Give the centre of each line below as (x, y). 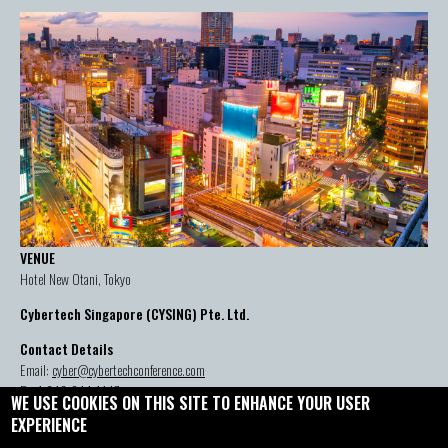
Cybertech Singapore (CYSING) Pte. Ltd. (134, 313)
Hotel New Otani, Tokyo (75, 278)
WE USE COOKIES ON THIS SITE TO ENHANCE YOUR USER (191, 403)
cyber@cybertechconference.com (128, 369)
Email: (36, 369)
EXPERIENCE (49, 425)
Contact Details (66, 348)
